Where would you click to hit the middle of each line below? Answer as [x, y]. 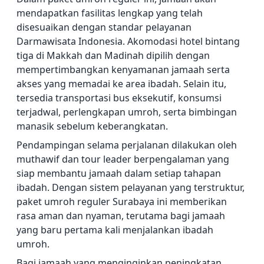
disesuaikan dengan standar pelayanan [104, 27]
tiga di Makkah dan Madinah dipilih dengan [113, 56]
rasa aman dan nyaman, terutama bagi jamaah [121, 216]
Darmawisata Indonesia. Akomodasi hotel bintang [128, 42]
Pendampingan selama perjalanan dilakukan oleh [127, 145]
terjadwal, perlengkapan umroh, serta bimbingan [127, 112]
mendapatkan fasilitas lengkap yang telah [110, 13]
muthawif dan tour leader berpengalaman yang [123, 159]
